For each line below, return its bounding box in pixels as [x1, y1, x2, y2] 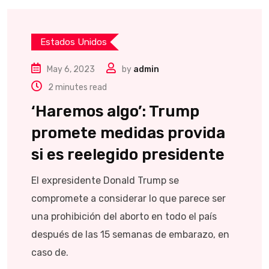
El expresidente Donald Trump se [31, 175, 179, 186]
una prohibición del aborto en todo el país [31, 211, 217, 222]
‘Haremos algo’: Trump [31, 102, 199, 121]
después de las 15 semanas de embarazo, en [31, 229, 229, 240]
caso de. [31, 247, 68, 258]
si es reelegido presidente [31, 145, 225, 164]
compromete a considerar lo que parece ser [31, 193, 226, 204]
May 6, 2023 [47, 64, 95, 74]
